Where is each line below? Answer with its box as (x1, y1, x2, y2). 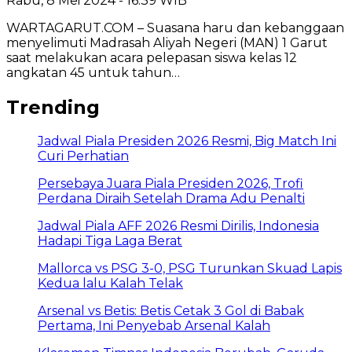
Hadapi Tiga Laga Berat (38, 233, 182, 249)
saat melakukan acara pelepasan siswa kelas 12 (6, 49, 297, 65)
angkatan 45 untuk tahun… (6, 64, 180, 80)
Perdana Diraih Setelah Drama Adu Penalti (38, 191, 305, 207)
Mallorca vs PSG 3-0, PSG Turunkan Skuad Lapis (38, 261, 342, 277)
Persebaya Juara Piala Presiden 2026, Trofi (38, 176, 303, 192)
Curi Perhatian (38, 148, 129, 164)
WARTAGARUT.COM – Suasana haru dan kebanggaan (6, 20, 344, 35)
